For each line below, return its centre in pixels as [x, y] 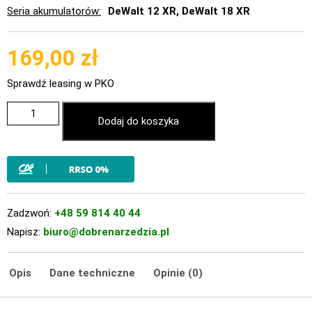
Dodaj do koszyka [139, 122]
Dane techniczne [92, 273]
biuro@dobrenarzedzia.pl [106, 232]
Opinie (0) [178, 273]
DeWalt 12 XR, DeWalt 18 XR [179, 11]
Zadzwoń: [31, 213]
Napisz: [25, 232]
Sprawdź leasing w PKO [61, 84]
